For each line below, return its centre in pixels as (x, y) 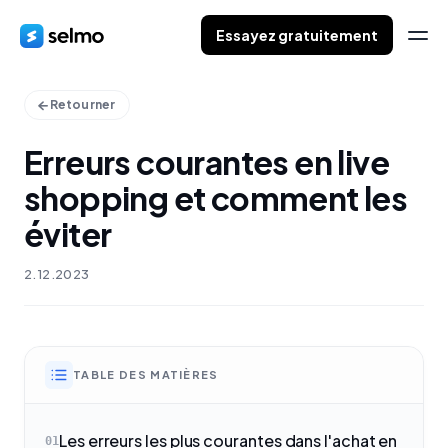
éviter (68, 234)
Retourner (82, 104)
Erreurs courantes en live (206, 162)
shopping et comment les (216, 198)
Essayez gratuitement (297, 35)
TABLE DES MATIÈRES (146, 374)
